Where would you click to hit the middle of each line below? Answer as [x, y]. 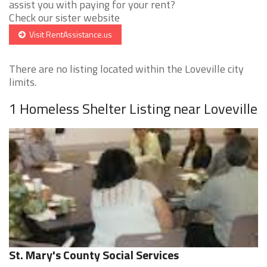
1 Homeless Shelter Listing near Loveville [133, 109]
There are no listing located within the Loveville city [126, 69]
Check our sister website [64, 18]
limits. [23, 82]
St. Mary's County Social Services [94, 255]
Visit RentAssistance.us [69, 35]
